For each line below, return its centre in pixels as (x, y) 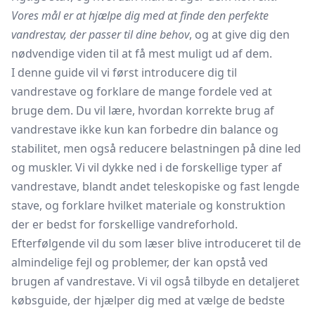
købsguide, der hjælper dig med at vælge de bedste (148, 300)
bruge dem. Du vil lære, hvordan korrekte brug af (143, 110)
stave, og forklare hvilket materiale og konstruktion (148, 205)
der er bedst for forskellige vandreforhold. (124, 224)
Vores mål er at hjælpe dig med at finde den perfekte (140, 15)
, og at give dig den (239, 34)
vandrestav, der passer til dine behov (100, 34)
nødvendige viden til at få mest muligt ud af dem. (142, 53)
